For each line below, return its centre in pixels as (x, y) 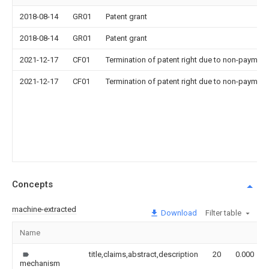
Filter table (223, 213)
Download (178, 213)
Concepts (32, 184)
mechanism (40, 263)
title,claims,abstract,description (144, 254)
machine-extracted (44, 209)
